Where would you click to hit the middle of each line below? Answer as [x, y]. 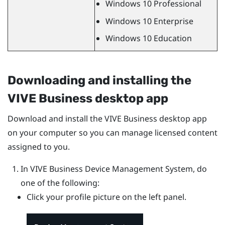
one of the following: [60, 183]
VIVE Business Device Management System [111, 168]
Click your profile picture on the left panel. [107, 197]
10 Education [166, 38]
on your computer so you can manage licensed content [113, 132]
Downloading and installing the [99, 80]
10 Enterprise [167, 21]
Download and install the [56, 118]
